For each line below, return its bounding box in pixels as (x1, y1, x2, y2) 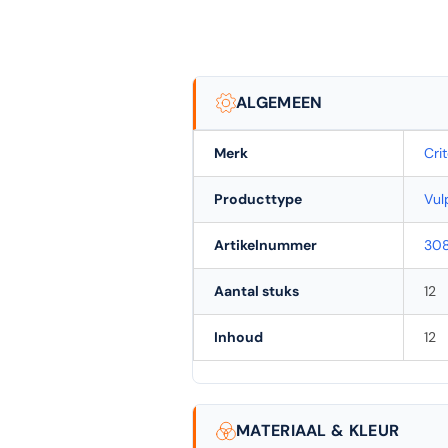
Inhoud (214, 327, 263, 346)
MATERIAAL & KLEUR (236, 419, 400, 441)
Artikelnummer (214, 235, 317, 254)
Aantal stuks (214, 281, 299, 300)
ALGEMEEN (236, 91, 323, 113)
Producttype (214, 189, 302, 208)
